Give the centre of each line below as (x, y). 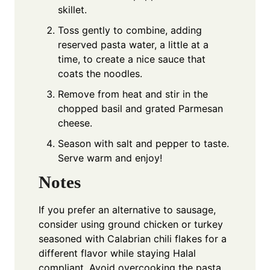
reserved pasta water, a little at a (133, 45)
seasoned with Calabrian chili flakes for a (133, 239)
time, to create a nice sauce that (132, 59)
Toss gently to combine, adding (130, 30)
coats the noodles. (100, 74)
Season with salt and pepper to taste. (143, 144)
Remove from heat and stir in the (133, 94)
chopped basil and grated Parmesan (140, 109)
